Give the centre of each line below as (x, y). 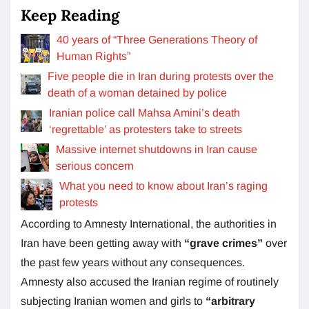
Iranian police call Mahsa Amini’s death (144, 112)
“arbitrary (230, 301)
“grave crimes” (223, 243)
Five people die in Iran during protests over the (161, 76)
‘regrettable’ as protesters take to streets (145, 129)
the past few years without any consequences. (133, 262)
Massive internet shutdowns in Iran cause (157, 149)
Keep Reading (70, 15)
